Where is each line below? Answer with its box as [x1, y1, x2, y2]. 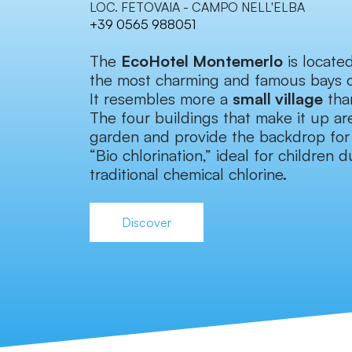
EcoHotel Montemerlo [121, 51, 283, 71]
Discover [122, 214, 171, 231]
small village [233, 89, 323, 109]
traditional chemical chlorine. [90, 164, 287, 185]
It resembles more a [90, 89, 233, 109]
